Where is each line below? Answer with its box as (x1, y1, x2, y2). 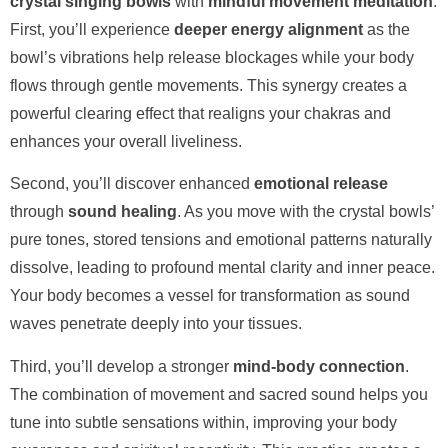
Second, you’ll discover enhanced (10, 175, 254, 193)
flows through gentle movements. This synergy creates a (10, 76, 407, 94)
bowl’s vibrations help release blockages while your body (10, 48, 414, 66)
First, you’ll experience (10, 20, 174, 38)
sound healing (68, 203, 177, 221)
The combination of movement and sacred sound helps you (10, 385, 428, 403)
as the (363, 20, 410, 38)
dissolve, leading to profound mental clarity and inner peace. (10, 259, 435, 277)
